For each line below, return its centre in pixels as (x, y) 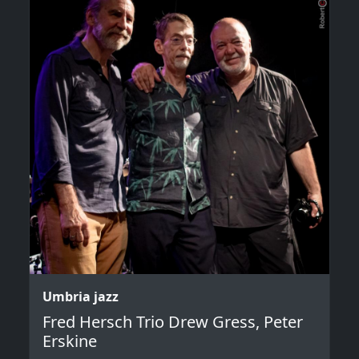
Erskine (70, 341)
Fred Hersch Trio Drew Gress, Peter (173, 321)
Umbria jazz (81, 296)
